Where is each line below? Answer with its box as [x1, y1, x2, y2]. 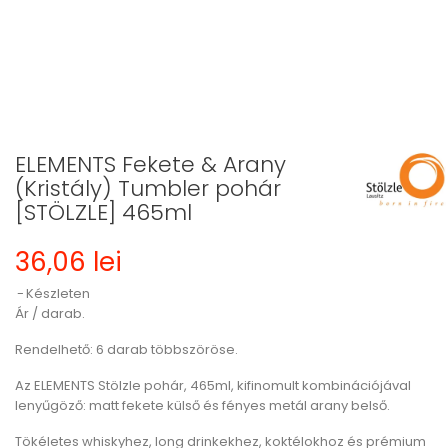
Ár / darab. [15, 304, 85, 323]
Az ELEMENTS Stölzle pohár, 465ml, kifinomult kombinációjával [15, 376, 411, 395]
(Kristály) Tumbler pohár [15, 173, 281, 204]
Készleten [26, 284, 90, 303]
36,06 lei [15, 244, 122, 280]
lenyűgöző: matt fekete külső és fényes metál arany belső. [15, 396, 390, 415]
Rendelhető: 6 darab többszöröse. [15, 340, 238, 359]
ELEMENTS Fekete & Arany [15, 149, 286, 180]
